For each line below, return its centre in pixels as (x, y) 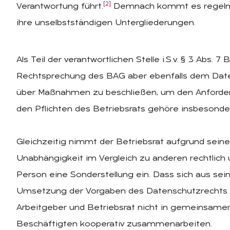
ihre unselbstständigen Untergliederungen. (106, 23)
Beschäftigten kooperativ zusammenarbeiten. (114, 225)
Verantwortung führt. (60, 7)
